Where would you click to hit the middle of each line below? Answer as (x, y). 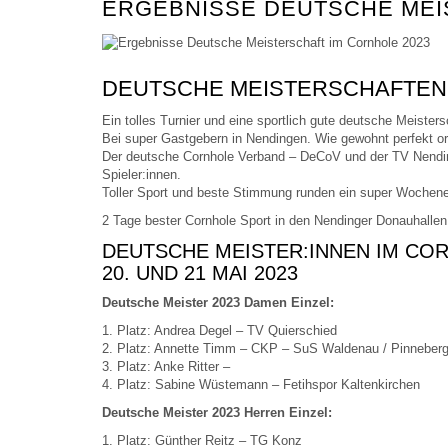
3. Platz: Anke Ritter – (166, 366)
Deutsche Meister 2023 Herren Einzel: (217, 412)
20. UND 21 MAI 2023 (200, 273)
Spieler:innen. (141, 174)
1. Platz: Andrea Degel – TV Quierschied (219, 330)
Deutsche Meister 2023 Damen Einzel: (218, 302)
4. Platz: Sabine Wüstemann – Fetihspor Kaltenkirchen (261, 384)
